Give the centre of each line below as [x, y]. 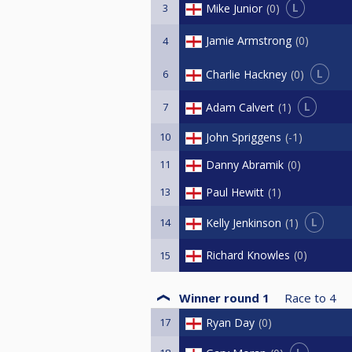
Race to [305, 298]
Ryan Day [230, 323]
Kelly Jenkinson [244, 222]
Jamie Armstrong [249, 41]
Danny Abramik [245, 165]
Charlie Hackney [246, 74]
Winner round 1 [224, 298]
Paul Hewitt [235, 192]
